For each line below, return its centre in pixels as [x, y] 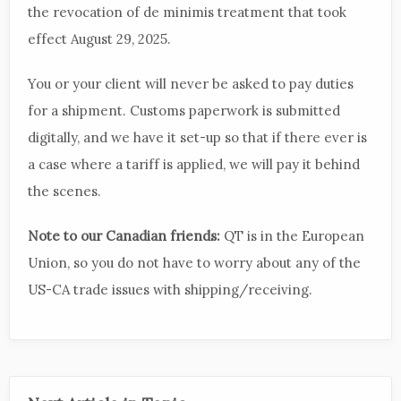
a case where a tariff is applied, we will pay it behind [194, 164]
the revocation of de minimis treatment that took [187, 12]
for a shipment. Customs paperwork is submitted [184, 111]
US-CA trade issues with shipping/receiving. [170, 290]
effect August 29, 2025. [99, 39]
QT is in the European [292, 236]
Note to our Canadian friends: [124, 236]
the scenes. [64, 191]
